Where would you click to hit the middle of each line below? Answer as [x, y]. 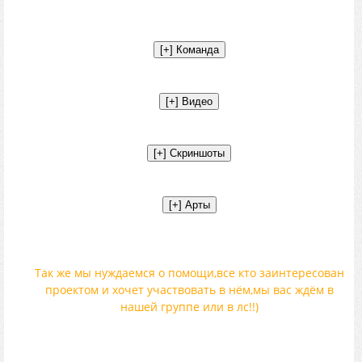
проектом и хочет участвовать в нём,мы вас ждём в [189, 290]
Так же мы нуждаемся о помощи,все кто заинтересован [189, 273]
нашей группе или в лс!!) [189, 307]
